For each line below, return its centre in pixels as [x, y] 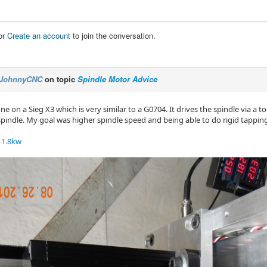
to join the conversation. [113, 36]
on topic [60, 79]
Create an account [39, 36]
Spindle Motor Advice [117, 79]
